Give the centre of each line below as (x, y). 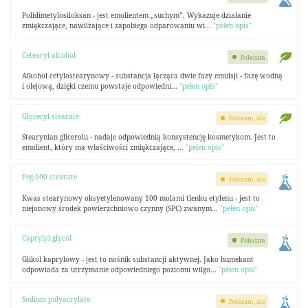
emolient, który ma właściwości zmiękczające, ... (103, 147)
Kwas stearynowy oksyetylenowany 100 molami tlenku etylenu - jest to (141, 198)
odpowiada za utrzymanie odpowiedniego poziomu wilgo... (120, 269)
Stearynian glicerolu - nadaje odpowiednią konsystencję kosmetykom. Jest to (148, 137)
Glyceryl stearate (50, 116)
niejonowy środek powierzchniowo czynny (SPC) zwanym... (121, 208)
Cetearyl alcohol (48, 55)
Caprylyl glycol (46, 238)
